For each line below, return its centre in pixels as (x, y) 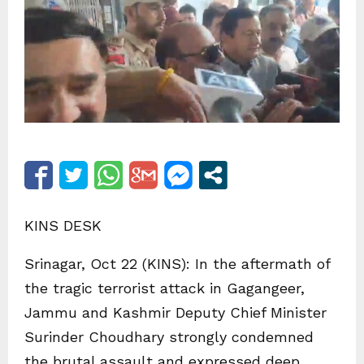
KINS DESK (63, 226)
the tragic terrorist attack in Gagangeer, (165, 288)
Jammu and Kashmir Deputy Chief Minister (175, 313)
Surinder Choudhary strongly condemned (169, 337)
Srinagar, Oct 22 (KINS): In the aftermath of (177, 264)
